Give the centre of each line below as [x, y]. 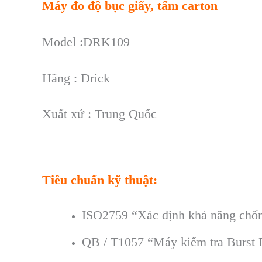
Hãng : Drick [76, 78]
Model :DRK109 [86, 42]
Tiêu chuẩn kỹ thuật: [100, 180]
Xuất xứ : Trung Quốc [99, 114]
